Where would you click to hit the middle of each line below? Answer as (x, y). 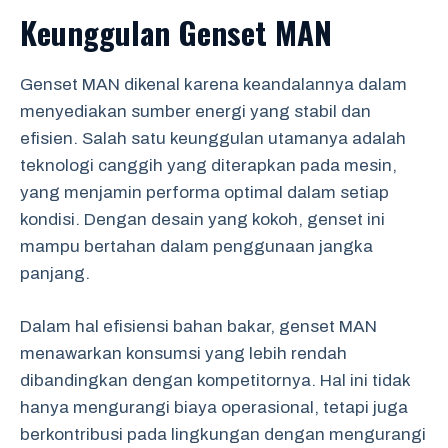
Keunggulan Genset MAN (176, 32)
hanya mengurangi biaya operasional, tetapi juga (214, 407)
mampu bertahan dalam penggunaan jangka (196, 246)
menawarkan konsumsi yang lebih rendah (183, 353)
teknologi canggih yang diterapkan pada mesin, (208, 165)
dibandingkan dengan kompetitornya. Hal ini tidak (215, 380)
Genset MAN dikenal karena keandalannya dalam (213, 84)
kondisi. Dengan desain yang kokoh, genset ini (202, 219)
